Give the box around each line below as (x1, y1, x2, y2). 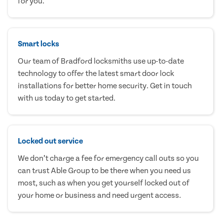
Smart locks (18, 39, 59, 49)
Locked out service (18, 137, 83, 146)
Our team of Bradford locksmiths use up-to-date (18, 57, 184, 66)
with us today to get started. (18, 94, 115, 103)
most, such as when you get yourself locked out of (18, 179, 189, 188)
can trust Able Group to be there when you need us (18, 166, 191, 176)
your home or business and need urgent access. (18, 191, 181, 200)
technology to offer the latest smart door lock (18, 69, 174, 78)
